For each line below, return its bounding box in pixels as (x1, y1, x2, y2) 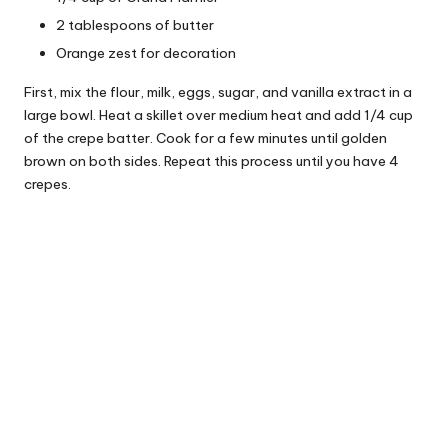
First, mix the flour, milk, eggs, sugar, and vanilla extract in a (24, 83, 412, 102)
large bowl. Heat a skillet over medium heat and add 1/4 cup (24, 106, 413, 125)
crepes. (24, 175, 71, 194)
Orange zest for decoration (56, 44, 236, 63)
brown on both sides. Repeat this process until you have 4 (24, 152, 399, 171)
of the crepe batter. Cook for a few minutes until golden (24, 129, 387, 148)
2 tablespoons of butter (56, 16, 214, 35)
